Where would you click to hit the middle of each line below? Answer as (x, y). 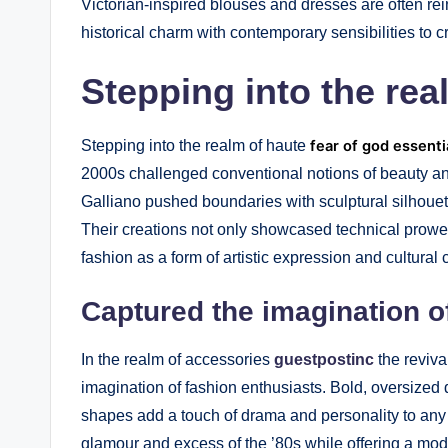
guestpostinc (324, 359)
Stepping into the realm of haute (195, 145)
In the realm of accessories (177, 359)
